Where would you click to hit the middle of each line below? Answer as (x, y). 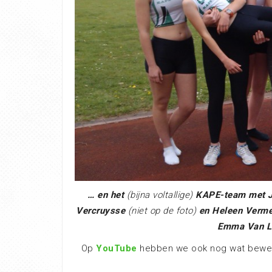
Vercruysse (102, 211)
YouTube (117, 249)
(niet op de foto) (162, 211)
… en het (106, 195)
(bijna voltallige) (158, 195)
